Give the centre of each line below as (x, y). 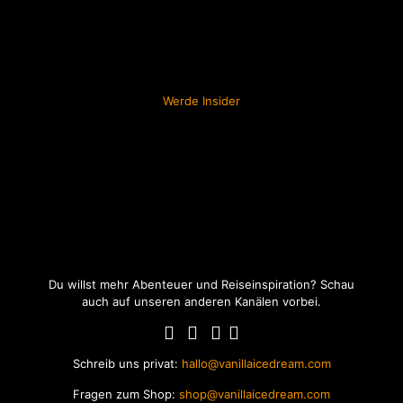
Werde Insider (201, 101)
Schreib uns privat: (125, 364)
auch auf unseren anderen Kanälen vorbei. (201, 302)
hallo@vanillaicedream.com (254, 364)
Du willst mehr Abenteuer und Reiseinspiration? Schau (201, 285)
